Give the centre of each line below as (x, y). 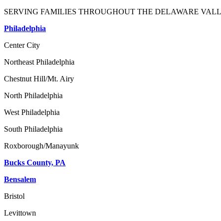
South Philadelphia (33, 129)
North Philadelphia (33, 95)
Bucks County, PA (35, 162)
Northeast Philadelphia (39, 62)
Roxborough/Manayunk (41, 146)
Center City (22, 45)
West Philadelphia (32, 112)
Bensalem (20, 179)
